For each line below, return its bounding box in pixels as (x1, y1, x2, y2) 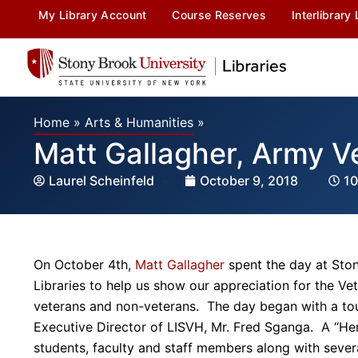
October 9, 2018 (200, 172, 298, 189)
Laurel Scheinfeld (49, 172, 157, 189)
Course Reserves (172, 8, 266, 22)
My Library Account (38, 8, 147, 22)
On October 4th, (34, 256, 135, 272)
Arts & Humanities (85, 113, 193, 130)
